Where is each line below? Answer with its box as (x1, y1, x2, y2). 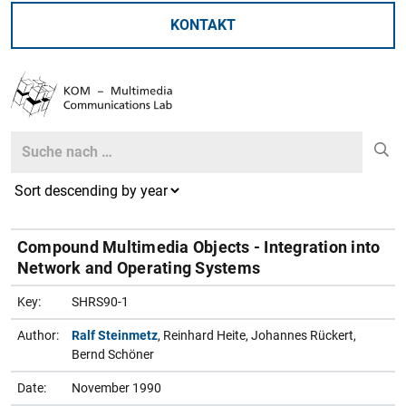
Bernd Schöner (72, 346, 154, 362)
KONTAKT (170, 15, 236, 34)
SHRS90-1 (72, 294, 129, 309)
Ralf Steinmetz (72, 327, 158, 343)
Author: (17, 327, 59, 343)
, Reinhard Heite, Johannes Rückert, (158, 327, 356, 343)
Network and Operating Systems (17, 257, 261, 277)
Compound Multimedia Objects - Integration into (17, 237, 381, 256)
